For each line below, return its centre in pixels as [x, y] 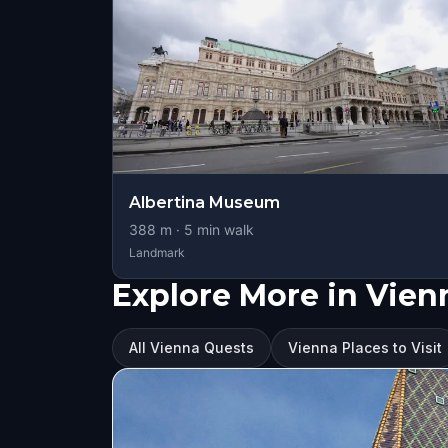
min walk [223, 229]
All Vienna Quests [191, 347]
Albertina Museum [204, 202]
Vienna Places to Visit [365, 347]
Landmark [157, 252]
